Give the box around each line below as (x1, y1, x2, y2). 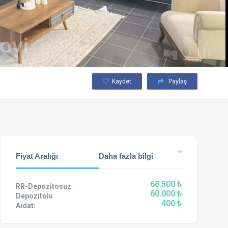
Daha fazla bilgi (99, 152, 153, 160)
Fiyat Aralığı (16, 152, 58, 160)
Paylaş (167, 78, 187, 85)
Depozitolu (16, 192, 53, 200)
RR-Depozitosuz (16, 182, 71, 190)
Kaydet (112, 78, 131, 85)
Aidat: (16, 202, 36, 210)
